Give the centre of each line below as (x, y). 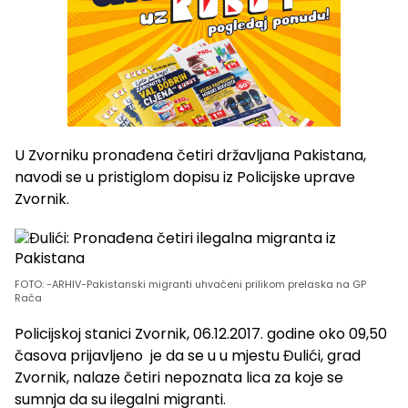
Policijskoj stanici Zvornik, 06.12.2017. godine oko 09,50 (201, 334)
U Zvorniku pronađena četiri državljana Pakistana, (190, 156)
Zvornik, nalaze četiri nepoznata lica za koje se (179, 378)
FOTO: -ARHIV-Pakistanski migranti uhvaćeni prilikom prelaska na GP (190, 285)
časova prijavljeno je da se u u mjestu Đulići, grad (188, 356)
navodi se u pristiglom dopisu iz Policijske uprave (185, 178)
